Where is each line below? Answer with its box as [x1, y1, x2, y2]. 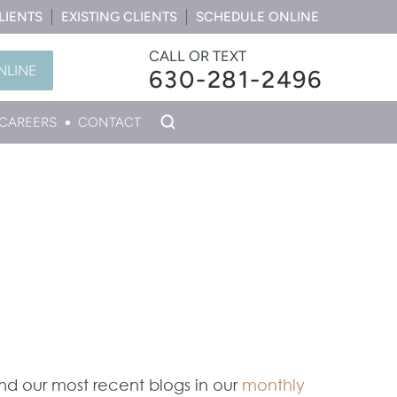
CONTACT [78, 114, 141, 130]
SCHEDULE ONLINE [196, 9, 319, 25]
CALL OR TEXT [149, 47, 247, 65]
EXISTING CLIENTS [61, 9, 177, 25]
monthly [241, 375, 305, 394]
